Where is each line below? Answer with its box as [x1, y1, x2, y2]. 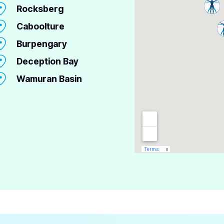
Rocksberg [16, 3, 63, 14]
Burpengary [16, 38, 67, 49]
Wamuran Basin [16, 73, 82, 84]
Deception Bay [16, 56, 78, 67]
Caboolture [16, 21, 64, 32]
